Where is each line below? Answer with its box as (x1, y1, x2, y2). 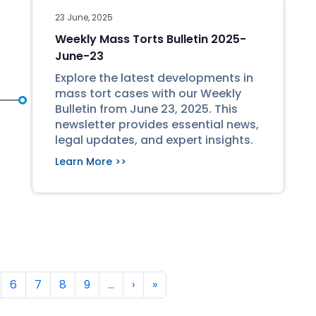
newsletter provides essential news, (55, 116, 259, 133)
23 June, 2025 (55, 11, 113, 23)
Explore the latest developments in (55, 70, 253, 86)
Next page (134, 276, 191, 292)
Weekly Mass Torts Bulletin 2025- (55, 31, 246, 47)
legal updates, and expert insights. (55, 132, 253, 148)
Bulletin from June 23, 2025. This (55, 101, 238, 117)
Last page (157, 276, 211, 292)
